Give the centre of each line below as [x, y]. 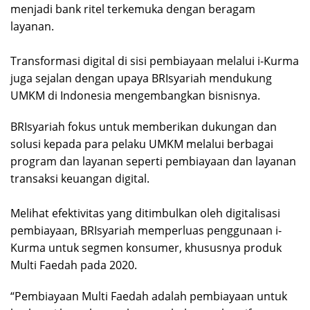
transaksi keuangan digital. [80, 179]
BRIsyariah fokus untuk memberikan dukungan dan [144, 127]
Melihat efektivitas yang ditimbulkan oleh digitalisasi [145, 213]
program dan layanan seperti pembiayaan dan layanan [153, 162]
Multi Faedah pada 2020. [74, 265]
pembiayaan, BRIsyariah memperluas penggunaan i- [146, 231]
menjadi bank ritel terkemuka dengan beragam [133, 9]
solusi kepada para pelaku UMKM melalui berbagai [142, 144]
